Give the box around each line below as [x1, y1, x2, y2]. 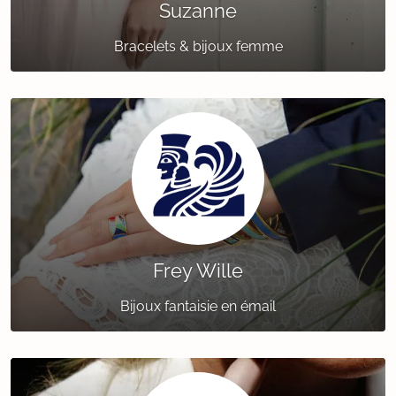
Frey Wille [153, 259, 243, 283]
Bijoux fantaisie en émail [120, 298, 276, 316]
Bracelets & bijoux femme [113, 38, 283, 56]
